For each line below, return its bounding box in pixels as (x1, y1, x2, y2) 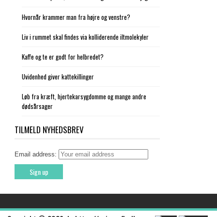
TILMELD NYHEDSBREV (15, 124, 84, 136)
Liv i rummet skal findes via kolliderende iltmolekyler (22, 32, 149, 42)
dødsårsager (22, 101, 53, 111)
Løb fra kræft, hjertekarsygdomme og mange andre (22, 92, 146, 101)
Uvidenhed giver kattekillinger (22, 72, 94, 81)
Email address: (15, 151, 59, 158)
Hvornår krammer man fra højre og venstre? (22, 12, 130, 22)
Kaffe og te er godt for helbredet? (22, 52, 104, 62)
